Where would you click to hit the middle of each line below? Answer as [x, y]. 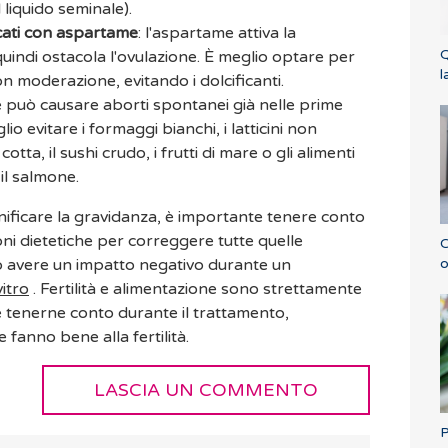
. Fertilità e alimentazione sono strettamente [195, 289]
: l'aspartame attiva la [217, 33]
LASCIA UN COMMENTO [206, 390]
